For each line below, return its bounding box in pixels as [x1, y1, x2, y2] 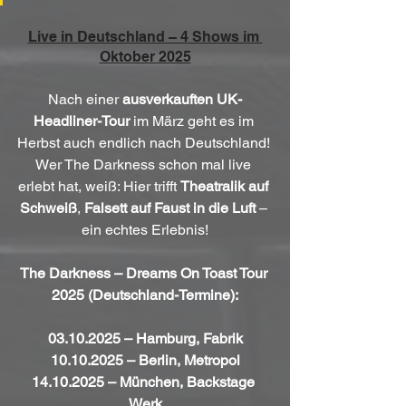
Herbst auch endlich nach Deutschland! [16, 133, 274, 151]
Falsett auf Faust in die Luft [83, 198, 256, 217]
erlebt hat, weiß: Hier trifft [18, 177, 180, 195]
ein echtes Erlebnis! [82, 220, 208, 238]
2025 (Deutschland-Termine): [52, 285, 238, 304]
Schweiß [19, 198, 77, 217]
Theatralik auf [180, 177, 272, 195]
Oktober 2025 [99, 47, 191, 65]
